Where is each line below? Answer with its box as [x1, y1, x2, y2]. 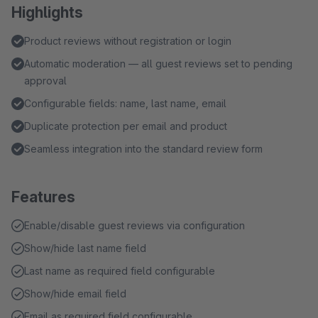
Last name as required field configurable [24, 265, 215, 277]
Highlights [11, 4, 83, 21]
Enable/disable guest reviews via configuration [24, 219, 245, 231]
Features [11, 188, 75, 206]
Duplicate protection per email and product [24, 120, 227, 132]
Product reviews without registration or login [24, 35, 231, 47]
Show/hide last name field [24, 242, 146, 254]
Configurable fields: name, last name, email [24, 97, 226, 109]
